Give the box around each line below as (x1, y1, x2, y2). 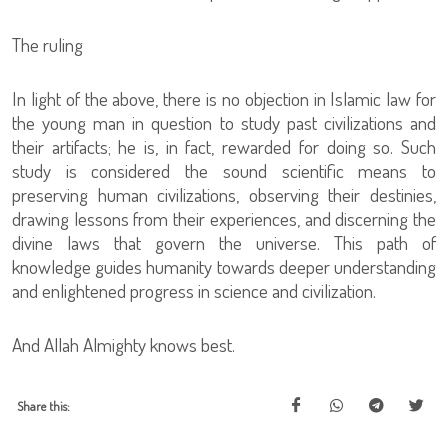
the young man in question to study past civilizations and (12, 110, 436, 135)
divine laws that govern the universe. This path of (12, 230, 436, 255)
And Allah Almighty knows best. (12, 332, 235, 357)
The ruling (12, 32, 83, 57)
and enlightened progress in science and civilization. (12, 278, 376, 303)
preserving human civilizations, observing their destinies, (12, 182, 436, 207)
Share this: (17, 398, 70, 414)
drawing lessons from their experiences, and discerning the (12, 206, 436, 231)
